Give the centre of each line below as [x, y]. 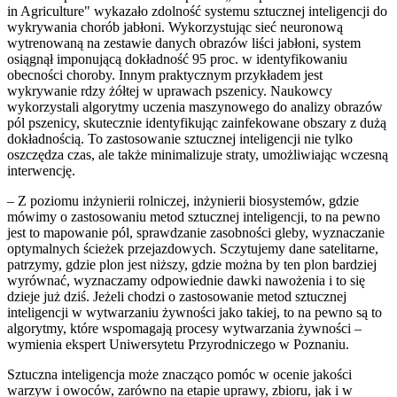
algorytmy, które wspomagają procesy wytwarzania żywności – [184, 328]
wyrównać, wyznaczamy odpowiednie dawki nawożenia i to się [186, 280]
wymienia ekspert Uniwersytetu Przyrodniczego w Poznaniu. [178, 344]
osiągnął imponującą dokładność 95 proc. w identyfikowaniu [177, 58]
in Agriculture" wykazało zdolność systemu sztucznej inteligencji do [197, 11]
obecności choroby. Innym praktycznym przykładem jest [165, 74]
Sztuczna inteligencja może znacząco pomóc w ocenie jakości [179, 374]
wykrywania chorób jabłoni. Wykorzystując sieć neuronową [175, 27]
